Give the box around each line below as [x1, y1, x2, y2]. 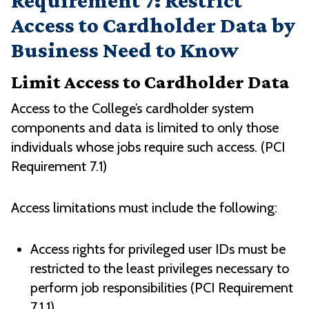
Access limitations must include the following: [11, 199, 277, 217]
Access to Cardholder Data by [11, 12, 295, 38]
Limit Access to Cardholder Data [11, 71, 290, 93]
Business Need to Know [11, 37, 239, 63]
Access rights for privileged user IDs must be [30, 241, 286, 258]
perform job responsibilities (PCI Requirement [30, 279, 293, 297]
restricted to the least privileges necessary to [30, 260, 289, 277]
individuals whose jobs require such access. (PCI [11, 139, 285, 156]
